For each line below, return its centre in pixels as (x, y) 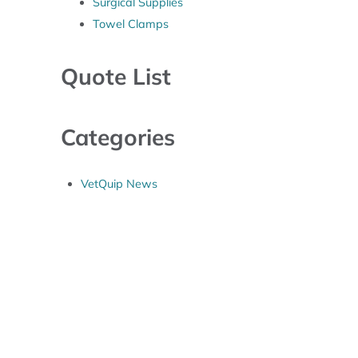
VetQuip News (119, 184)
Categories (118, 137)
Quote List (116, 77)
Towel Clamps (130, 24)
